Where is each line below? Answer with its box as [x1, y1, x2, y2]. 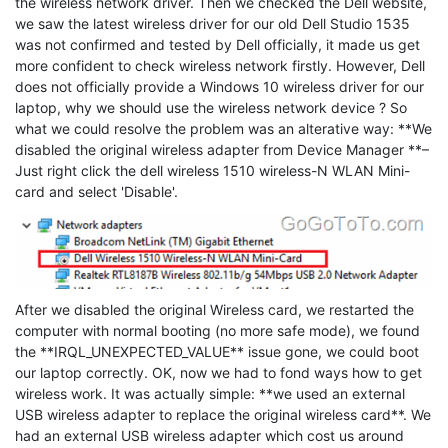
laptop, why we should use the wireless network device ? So [15, 98, 407, 116]
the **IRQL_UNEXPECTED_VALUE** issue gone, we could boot [15, 342, 419, 360]
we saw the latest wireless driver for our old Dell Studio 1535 [15, 14, 410, 32]
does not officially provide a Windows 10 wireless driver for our [15, 77, 424, 95]
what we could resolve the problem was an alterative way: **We [15, 119, 432, 137]
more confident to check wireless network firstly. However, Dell [15, 56, 425, 74]
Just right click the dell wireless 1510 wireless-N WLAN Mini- [15, 161, 410, 179]
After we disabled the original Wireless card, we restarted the [15, 300, 414, 318]
